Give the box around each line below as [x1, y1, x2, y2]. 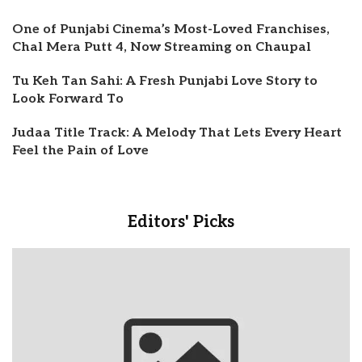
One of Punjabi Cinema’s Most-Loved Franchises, [12, 22, 330, 38]
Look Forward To [12, 91, 124, 107]
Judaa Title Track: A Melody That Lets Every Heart [12, 125, 342, 141]
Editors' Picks [128, 213, 234, 233]
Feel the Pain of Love [12, 143, 149, 159]
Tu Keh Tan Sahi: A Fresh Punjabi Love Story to [12, 74, 318, 90]
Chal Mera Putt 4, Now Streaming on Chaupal [12, 40, 311, 56]
